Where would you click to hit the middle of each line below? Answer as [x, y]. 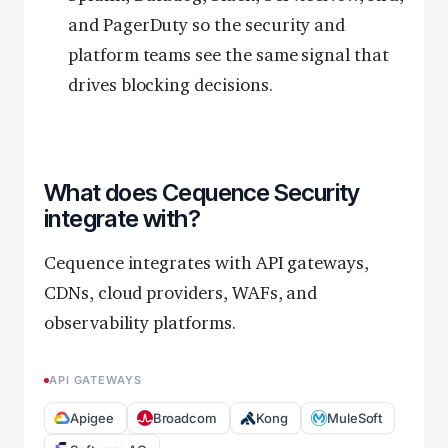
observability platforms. [140, 322]
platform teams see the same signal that [228, 54]
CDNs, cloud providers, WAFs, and [181, 292]
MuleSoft [354, 417]
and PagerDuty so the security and [207, 24]
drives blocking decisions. [170, 84]
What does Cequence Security [202, 192]
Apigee [92, 417]
